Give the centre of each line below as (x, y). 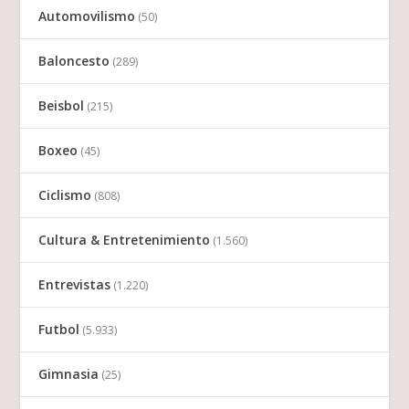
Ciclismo (65, 195)
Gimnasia (69, 374)
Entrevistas (75, 285)
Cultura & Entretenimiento (125, 240)
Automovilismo (87, 16)
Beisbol (62, 106)
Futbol (59, 330)
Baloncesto (74, 61)
